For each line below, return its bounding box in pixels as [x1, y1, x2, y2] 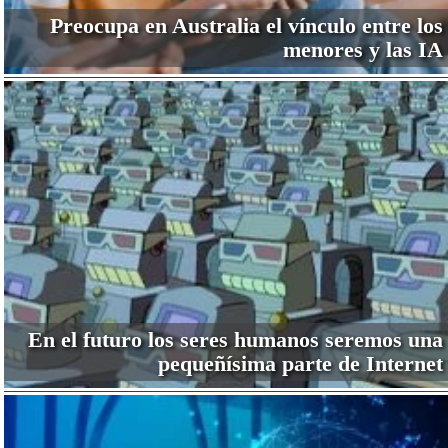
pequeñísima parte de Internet [157, 351, 443, 377]
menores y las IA [282, 37, 443, 63]
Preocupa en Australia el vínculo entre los [49, 13, 443, 39]
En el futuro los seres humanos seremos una [27, 327, 443, 353]
